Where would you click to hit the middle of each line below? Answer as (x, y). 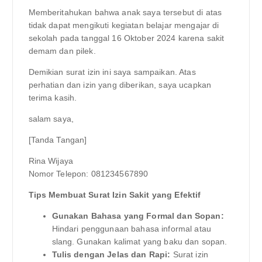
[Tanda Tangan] (58, 140)
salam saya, (51, 119)
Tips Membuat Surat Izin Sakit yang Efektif (115, 195)
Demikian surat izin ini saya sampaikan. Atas (112, 72)
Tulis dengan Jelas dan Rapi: (111, 255)
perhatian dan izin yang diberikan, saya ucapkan (120, 85)
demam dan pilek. (62, 51)
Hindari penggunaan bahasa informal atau (131, 229)
